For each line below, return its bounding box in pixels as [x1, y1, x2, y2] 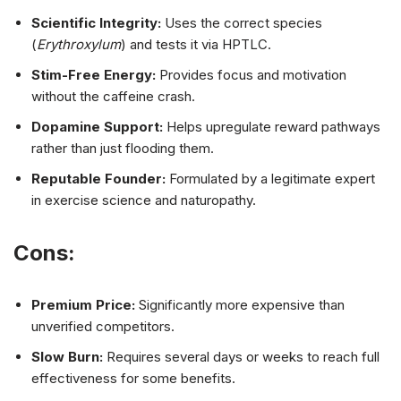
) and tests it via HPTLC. [121, 36, 271, 54]
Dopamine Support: [31, 118, 163, 136]
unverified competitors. [31, 318, 175, 336]
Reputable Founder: [31, 170, 166, 188]
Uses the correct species [161, 14, 322, 32]
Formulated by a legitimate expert [166, 170, 375, 188]
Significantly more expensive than [135, 296, 345, 314]
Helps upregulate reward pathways [163, 118, 380, 136]
